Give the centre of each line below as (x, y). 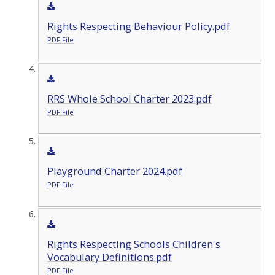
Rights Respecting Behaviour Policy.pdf (138, 26)
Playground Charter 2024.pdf (114, 172)
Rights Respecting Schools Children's (134, 244)
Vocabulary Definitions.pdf (109, 257)
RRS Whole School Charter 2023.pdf (129, 99)
